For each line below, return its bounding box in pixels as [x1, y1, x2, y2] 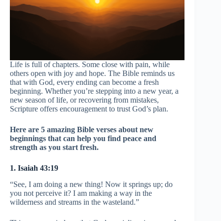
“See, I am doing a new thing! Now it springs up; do [10, 180, 173, 188]
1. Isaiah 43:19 [10, 164, 58, 173]
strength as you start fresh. [10, 143, 99, 152]
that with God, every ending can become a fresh [10, 78, 159, 87]
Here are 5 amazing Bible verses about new [10, 125, 153, 134]
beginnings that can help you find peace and [10, 134, 156, 143]
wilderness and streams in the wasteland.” [10, 197, 139, 206]
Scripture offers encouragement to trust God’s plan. [10, 105, 168, 113]
